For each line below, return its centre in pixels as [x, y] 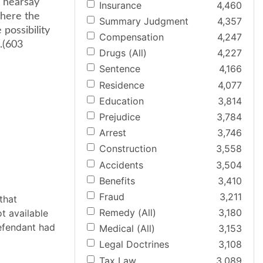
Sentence [120, 69]
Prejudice [120, 117]
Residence [122, 85]
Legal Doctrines [134, 245]
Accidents [121, 165]
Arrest [113, 133]
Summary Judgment [144, 21]
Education [122, 101]
